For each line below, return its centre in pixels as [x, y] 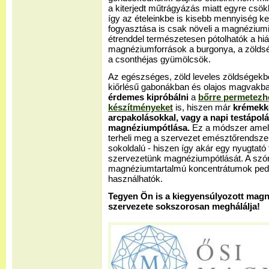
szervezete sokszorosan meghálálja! [184, 207]
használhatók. [135, 179]
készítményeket [141, 107]
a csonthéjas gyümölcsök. [159, 59]
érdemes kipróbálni [150, 97]
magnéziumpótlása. [149, 128]
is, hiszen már [203, 107]
